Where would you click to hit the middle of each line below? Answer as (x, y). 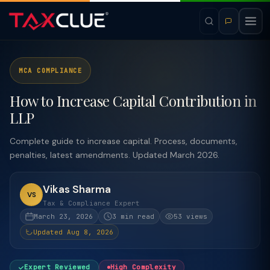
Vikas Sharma (77, 189)
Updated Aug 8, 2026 (73, 232)
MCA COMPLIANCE (50, 70)
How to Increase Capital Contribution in (133, 101)
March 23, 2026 (63, 216)
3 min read (133, 216)
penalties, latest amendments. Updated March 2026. (115, 155)
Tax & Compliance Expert (91, 203)
